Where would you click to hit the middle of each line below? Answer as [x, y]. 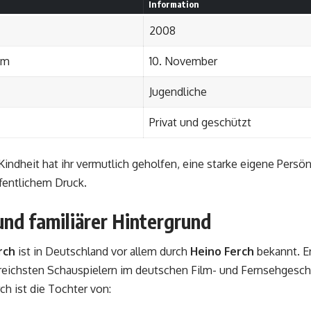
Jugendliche [178, 91]
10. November [183, 61]
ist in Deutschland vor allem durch [103, 251]
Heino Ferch [222, 251]
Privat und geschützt [200, 122]
